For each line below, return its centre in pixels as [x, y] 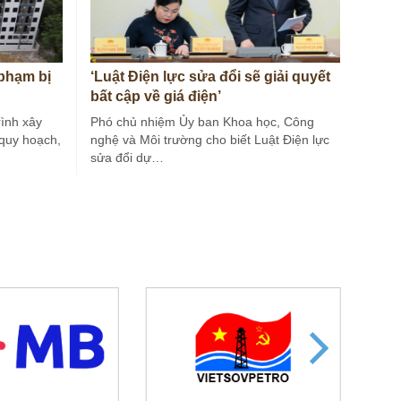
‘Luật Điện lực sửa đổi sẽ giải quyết [210, 77]
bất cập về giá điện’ [155, 97]
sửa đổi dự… [127, 158]
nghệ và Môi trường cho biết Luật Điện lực [209, 140]
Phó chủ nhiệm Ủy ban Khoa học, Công [202, 122]
